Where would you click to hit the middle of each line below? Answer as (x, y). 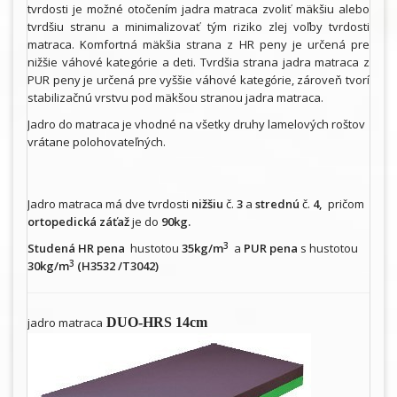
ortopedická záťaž (80, 222)
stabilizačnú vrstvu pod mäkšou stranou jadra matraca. (175, 98)
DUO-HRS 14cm (157, 323)
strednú (277, 204)
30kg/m (48, 266)
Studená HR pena (79, 249)
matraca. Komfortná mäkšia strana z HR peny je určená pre (198, 45)
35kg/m (201, 249)
